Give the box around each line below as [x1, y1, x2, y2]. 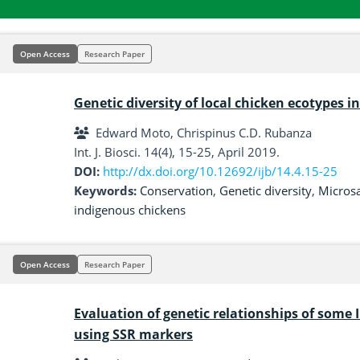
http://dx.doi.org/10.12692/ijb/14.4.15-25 [103, 163, 337, 179]
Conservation [140, 182, 213, 198]
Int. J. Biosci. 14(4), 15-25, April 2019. [74, 144, 280, 160]
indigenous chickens [74, 202, 186, 218]
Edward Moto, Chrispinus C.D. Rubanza [96, 125, 312, 141]
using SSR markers [74, 325, 193, 343]
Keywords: [74, 182, 140, 198]
